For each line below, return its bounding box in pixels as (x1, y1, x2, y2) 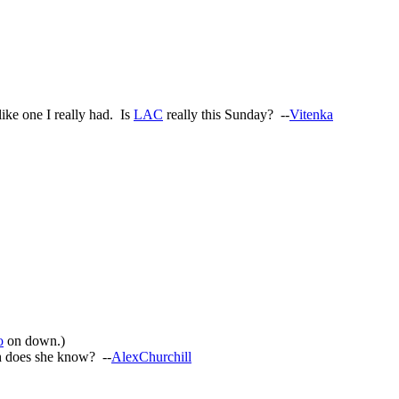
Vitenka (289, 107, 333, 123)
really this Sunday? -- (163, 107, 289, 123)
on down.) (4, 332, 65, 348)
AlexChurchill (111, 348, 191, 364)
